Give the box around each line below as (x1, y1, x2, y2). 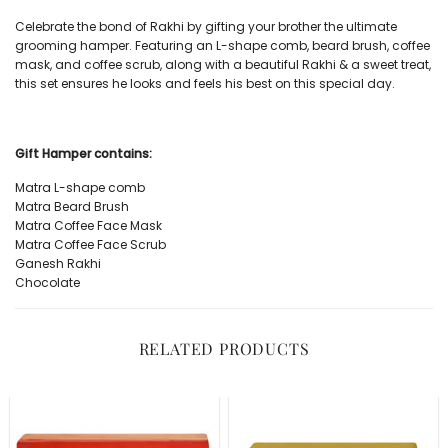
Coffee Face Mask (54, 217, 162, 235)
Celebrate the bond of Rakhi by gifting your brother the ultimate (15, 18, 397, 36)
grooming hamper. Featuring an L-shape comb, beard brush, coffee (15, 37, 430, 55)
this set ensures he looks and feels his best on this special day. (15, 75, 395, 93)
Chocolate (15, 274, 80, 292)
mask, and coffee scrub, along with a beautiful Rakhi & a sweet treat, (15, 56, 431, 74)
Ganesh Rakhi (15, 255, 101, 273)
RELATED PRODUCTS (138, 337, 310, 359)
